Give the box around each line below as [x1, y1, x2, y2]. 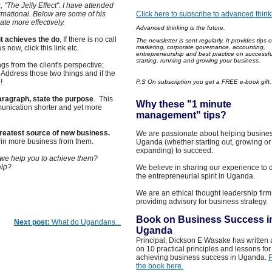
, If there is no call [59, 35, 117, 44]
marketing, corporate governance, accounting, [136, 44, 265, 50]
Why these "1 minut [136, 99, 226, 109]
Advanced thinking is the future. [136, 24, 225, 31]
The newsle [136, 37, 168, 44]
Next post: [14, 218, 50, 226]
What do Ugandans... [50, 218, 121, 226]
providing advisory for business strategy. [136, 197, 268, 206]
